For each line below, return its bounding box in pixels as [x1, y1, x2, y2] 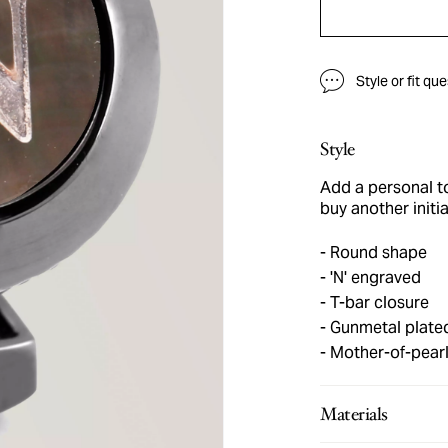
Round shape [326, 242, 427, 263]
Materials [320, 402, 388, 426]
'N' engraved [326, 267, 421, 288]
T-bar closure [326, 292, 429, 313]
